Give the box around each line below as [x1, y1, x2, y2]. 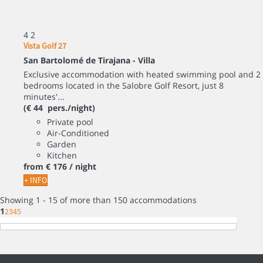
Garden [47, 138, 76, 150]
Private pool [47, 116, 93, 127]
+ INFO [24, 174, 47, 186]
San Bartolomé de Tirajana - [23, 54, 138, 66]
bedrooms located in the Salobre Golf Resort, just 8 [23, 79, 224, 91]
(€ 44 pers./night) [23, 102, 95, 113]
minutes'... [23, 90, 65, 102]
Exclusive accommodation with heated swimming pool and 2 [23, 68, 261, 80]
